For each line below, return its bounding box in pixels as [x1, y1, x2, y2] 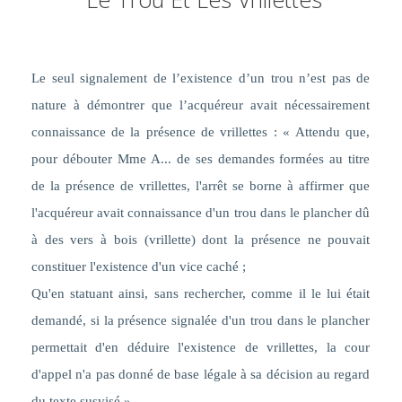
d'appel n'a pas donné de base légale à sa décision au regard [31, 367, 371, 382]
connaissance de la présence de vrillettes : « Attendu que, [31, 125, 371, 140]
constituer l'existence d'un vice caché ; [31, 259, 246, 275]
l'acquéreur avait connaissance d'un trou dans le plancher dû [31, 205, 371, 221]
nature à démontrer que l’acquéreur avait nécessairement [31, 98, 371, 113]
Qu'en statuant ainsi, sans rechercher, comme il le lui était [31, 286, 371, 301]
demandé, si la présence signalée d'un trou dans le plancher [31, 313, 371, 328]
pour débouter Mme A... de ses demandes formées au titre [31, 152, 371, 167]
